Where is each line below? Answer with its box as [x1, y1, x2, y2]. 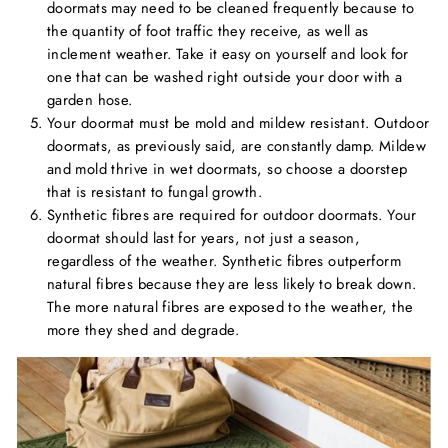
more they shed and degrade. [47, 318, 239, 341]
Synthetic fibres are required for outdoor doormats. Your [47, 203, 417, 226]
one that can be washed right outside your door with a [47, 65, 403, 88]
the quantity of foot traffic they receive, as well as [47, 19, 369, 42]
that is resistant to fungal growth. [47, 180, 262, 203]
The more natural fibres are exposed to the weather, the [47, 295, 414, 318]
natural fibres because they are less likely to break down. [47, 272, 417, 295]
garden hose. [47, 88, 133, 111]
